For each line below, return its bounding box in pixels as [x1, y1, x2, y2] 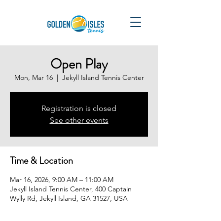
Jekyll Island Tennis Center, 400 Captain [10, 184, 132, 193]
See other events [49, 115, 109, 125]
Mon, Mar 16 [14, 73, 53, 82]
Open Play [50, 54, 108, 74]
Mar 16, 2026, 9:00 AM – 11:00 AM [10, 175, 113, 184]
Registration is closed [41, 104, 116, 113]
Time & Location [10, 153, 73, 168]
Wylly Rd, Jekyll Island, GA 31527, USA [10, 194, 128, 203]
